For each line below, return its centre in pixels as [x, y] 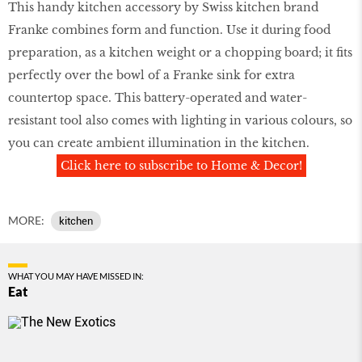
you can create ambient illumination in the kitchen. [159, 143]
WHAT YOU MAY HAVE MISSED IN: [76, 276]
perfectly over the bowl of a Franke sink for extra [152, 76]
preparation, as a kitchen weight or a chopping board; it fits [180, 53]
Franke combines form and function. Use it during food [169, 30]
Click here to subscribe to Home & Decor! [181, 166]
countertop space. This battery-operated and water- [158, 98]
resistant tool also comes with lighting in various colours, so [180, 121]
